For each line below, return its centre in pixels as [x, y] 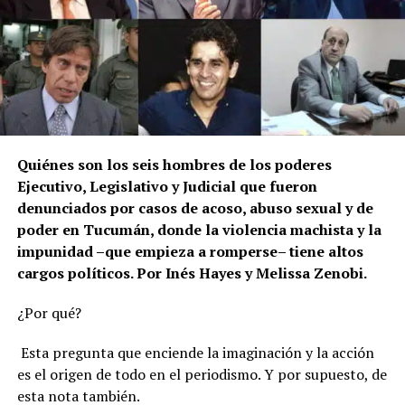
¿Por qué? [49, 313]
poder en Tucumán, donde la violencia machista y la [199, 230]
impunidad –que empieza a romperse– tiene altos [190, 252]
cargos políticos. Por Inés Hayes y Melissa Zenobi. [192, 273]
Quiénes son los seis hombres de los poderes [174, 165]
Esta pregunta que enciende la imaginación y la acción [195, 353]
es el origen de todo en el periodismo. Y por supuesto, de [202, 375]
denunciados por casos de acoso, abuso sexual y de [195, 208]
